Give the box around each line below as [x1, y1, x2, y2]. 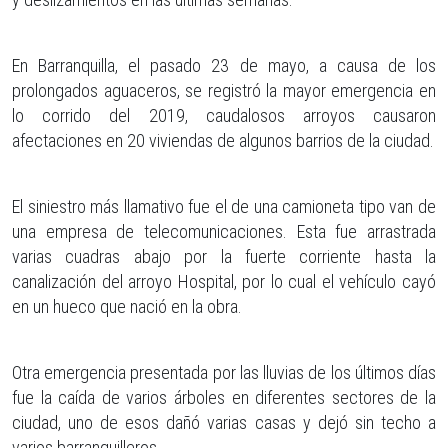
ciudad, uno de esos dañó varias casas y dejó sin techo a [12, 411, 436, 433]
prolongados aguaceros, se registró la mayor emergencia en [12, 79, 436, 101]
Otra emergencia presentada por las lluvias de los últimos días [12, 361, 436, 383]
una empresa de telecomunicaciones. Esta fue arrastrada [12, 220, 436, 242]
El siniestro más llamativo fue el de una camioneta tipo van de [12, 195, 436, 217]
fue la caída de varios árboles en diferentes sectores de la [12, 386, 436, 408]
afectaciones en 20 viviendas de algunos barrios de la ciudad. [12, 129, 434, 151]
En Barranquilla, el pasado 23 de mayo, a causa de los [12, 54, 436, 76]
